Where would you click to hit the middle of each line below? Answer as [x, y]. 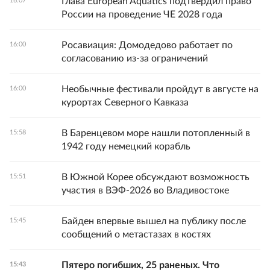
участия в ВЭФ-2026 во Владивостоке [145, 190]
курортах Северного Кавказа [125, 102]
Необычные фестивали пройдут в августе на [160, 89]
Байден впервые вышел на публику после [154, 221]
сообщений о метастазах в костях [136, 234]
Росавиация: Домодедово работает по [147, 45]
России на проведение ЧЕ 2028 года [142, 14]
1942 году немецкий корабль [126, 146]
